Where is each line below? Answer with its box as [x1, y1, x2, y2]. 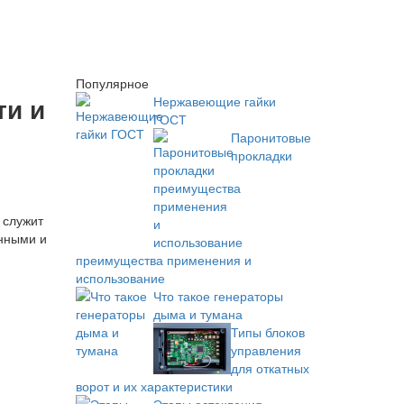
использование [75, 269, 165, 287]
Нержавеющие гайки [152, 92, 276, 110]
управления [230, 341, 301, 359]
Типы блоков [230, 323, 305, 341]
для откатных [230, 359, 309, 377]
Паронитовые [230, 128, 311, 146]
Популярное [75, 74, 149, 92]
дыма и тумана [152, 305, 243, 323]
